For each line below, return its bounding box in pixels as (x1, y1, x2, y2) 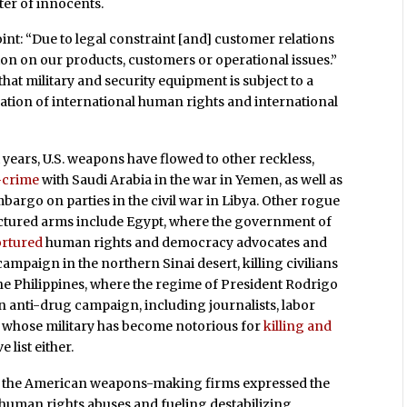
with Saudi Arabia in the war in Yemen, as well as (39, 172, 343, 189)
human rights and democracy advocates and (45, 234, 328, 252)
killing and (263, 318, 333, 335)
